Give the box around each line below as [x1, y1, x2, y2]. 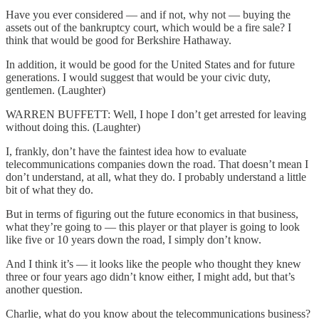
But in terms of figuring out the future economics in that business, [6, 207, 298, 220]
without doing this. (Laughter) [6, 120, 140, 133]
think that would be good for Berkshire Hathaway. [6, 33, 231, 46]
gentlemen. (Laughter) [6, 83, 105, 96]
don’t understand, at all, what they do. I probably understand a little [6, 170, 306, 183]
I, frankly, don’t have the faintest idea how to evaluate [6, 145, 246, 157]
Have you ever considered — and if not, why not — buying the [6, 8, 291, 21]
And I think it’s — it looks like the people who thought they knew [6, 257, 301, 270]
